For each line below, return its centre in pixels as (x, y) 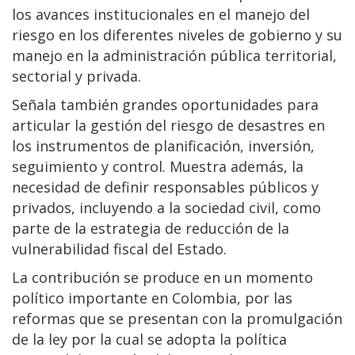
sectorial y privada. (76, 76)
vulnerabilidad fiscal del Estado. (119, 248)
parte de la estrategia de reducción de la (151, 228)
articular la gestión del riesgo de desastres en (168, 125)
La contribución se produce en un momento (162, 277)
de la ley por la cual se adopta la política (149, 339)
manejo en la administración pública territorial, (174, 55)
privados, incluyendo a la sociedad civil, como (166, 207)
